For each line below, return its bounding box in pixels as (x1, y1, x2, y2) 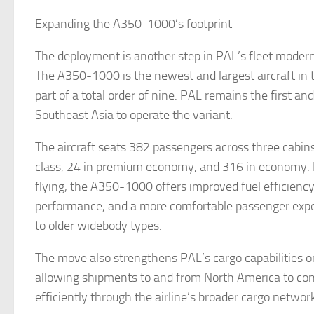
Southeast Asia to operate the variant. (35, 107, 233, 123)
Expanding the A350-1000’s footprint (35, 16, 232, 32)
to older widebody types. (35, 218, 162, 233)
